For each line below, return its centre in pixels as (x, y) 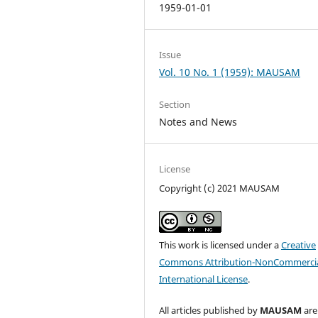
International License (204, 279)
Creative (299, 245)
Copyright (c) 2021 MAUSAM (220, 188)
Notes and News (198, 121)
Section (175, 104)
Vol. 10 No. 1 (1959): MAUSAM (230, 72)
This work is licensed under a (220, 245)
